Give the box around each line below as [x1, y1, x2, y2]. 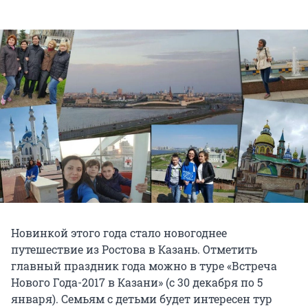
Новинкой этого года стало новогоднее [11, 225, 227, 241]
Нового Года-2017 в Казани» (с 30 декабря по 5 [11, 275, 263, 290]
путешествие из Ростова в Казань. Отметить [11, 242, 257, 257]
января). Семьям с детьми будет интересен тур [11, 291, 272, 307]
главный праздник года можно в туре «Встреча [11, 258, 277, 274]
